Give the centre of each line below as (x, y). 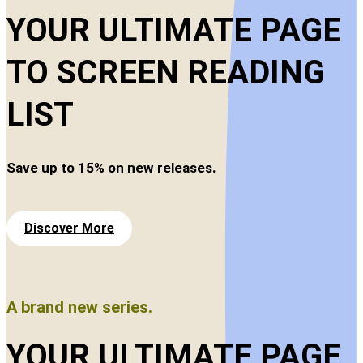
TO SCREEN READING (166, 72)
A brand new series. (79, 307)
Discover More (69, 228)
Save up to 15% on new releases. (111, 167)
